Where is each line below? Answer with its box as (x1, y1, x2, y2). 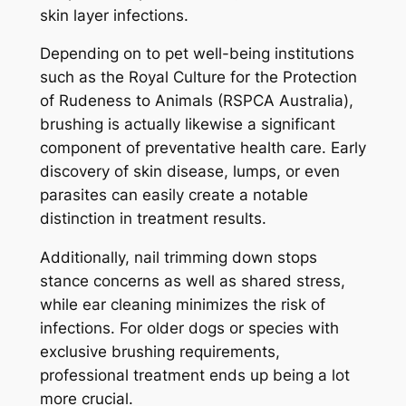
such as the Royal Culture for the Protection (39, 68, 357, 87)
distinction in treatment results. (39, 209, 266, 228)
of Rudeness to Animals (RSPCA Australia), (39, 92, 353, 111)
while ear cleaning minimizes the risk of (39, 295, 325, 314)
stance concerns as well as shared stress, (39, 272, 345, 291)
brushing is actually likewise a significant (39, 115, 335, 134)
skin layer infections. (39, 5, 188, 24)
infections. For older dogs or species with (39, 319, 339, 338)
